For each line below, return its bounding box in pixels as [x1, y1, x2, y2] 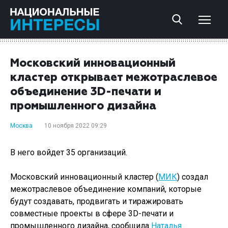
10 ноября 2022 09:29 [44, 122, 107, 129]
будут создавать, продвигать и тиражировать [10, 196, 183, 206]
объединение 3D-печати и [10, 87, 161, 98]
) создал [177, 172, 208, 182]
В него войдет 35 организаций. [10, 148, 127, 157]
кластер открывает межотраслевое [10, 72, 217, 83]
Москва [10, 122, 33, 129]
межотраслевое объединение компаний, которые [10, 184, 202, 194]
